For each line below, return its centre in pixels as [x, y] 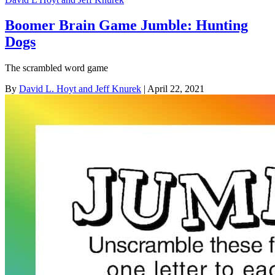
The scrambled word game [56, 68]
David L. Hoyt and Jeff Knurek [80, 89]
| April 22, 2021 [173, 89]
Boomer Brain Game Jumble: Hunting [126, 25]
